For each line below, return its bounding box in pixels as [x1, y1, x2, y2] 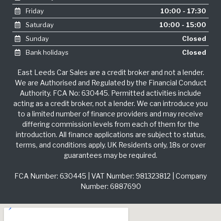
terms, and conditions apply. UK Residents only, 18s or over [15, 140, 206, 149]
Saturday [24, 20, 54, 29]
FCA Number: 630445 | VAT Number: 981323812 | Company [14, 171, 207, 180]
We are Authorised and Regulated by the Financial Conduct [14, 78, 207, 87]
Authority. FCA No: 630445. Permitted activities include [20, 88, 201, 97]
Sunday [24, 34, 49, 42]
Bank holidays [24, 48, 69, 56]
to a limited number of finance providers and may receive [18, 109, 203, 118]
